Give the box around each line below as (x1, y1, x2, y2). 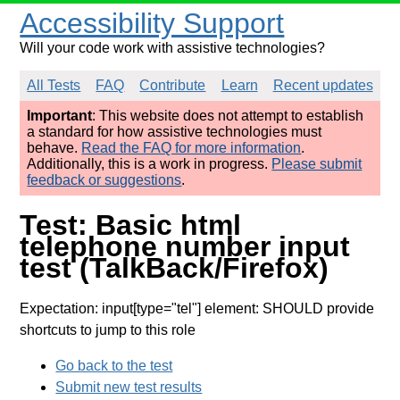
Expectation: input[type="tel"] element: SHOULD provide (20, 300, 375, 316)
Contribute (139, 78, 206, 93)
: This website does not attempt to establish (92, 108, 364, 123)
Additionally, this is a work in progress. (27, 156, 272, 171)
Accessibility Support (20, 7, 285, 39)
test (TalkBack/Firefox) (20, 252, 329, 285)
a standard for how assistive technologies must (27, 124, 322, 139)
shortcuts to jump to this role (20, 321, 196, 337)
